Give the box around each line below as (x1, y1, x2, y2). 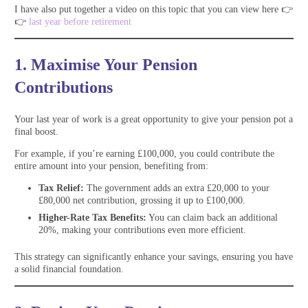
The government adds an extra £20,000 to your (84, 183, 269, 194)
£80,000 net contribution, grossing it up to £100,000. (38, 195, 245, 206)
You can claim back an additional (146, 212, 278, 223)
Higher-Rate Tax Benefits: (38, 212, 146, 223)
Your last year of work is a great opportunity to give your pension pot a (14, 114, 293, 125)
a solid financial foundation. (14, 264, 124, 275)
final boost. (14, 126, 58, 137)
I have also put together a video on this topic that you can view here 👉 (14, 4, 293, 15)
